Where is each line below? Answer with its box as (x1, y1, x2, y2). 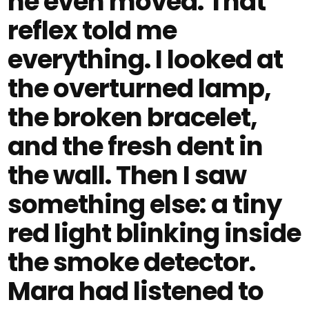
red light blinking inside (8, 215, 301, 251)
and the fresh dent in (8, 128, 263, 164)
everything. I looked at (8, 41, 283, 77)
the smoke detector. (8, 244, 256, 280)
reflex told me (8, 12, 177, 48)
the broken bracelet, (8, 99, 258, 135)
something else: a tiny (8, 186, 282, 222)
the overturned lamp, (8, 70, 272, 106)
